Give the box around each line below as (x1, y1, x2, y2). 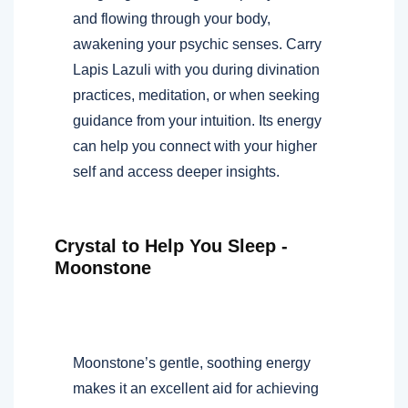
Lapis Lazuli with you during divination (73, 61, 320, 77)
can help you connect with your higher (73, 138, 317, 154)
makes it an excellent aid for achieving (73, 380, 319, 396)
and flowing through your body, (73, 10, 270, 26)
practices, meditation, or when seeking (73, 87, 320, 103)
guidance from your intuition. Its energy (73, 112, 321, 128)
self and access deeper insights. (73, 163, 280, 179)
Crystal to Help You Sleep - (55, 235, 288, 256)
